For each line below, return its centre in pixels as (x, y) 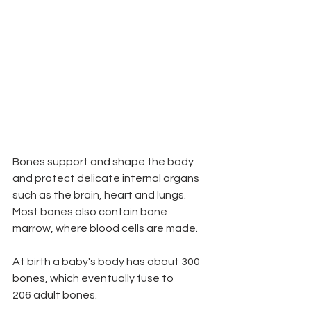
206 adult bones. (55, 295)
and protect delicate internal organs (107, 178)
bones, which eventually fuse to (93, 278)
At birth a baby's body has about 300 (107, 262)
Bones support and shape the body (104, 162)
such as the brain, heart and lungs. (100, 195)
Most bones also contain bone (91, 212)
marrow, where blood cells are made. (105, 228)
